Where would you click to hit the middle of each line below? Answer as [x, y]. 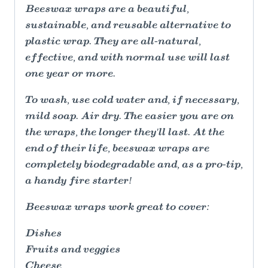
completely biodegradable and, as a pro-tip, [134, 165]
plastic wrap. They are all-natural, [113, 42]
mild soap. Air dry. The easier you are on [130, 117]
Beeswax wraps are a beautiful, [107, 10]
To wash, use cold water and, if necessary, [132, 101]
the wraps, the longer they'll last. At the [125, 133]
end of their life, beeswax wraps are [117, 149]
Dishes [43, 234]
